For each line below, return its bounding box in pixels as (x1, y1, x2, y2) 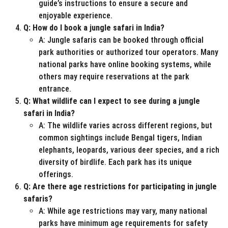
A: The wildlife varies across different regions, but (39, 121, 212, 131)
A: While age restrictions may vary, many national (39, 206, 207, 216)
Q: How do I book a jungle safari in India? (23, 23, 164, 33)
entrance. (39, 84, 71, 94)
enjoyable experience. (39, 11, 112, 21)
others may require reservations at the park (39, 72, 189, 82)
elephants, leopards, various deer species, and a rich (39, 145, 219, 155)
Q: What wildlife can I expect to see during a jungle (23, 96, 200, 106)
